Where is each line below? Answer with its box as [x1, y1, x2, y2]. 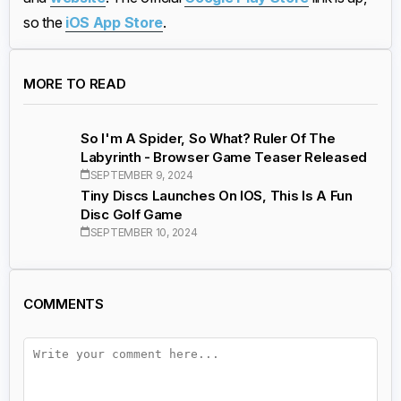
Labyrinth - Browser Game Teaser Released [81, 148, 368, 166]
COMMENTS [23, 295, 104, 312]
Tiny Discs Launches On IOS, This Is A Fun [81, 186, 353, 204]
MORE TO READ [23, 75, 126, 92]
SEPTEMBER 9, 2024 [90, 167, 193, 182]
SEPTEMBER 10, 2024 [90, 225, 198, 239]
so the [23, 13, 65, 31]
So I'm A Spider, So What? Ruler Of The [81, 129, 336, 147]
